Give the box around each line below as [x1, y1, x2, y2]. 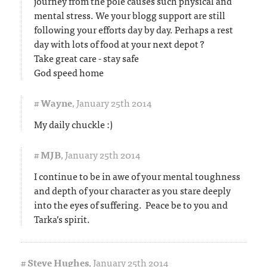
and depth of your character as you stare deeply [34, 182, 231, 198]
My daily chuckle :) [34, 116, 113, 132]
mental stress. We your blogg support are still [34, 7, 225, 23]
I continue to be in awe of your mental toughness [34, 167, 240, 184]
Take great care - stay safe [34, 49, 139, 66]
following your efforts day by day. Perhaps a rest [34, 21, 233, 37]
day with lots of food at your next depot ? [34, 35, 204, 51]
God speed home [34, 64, 104, 80]
